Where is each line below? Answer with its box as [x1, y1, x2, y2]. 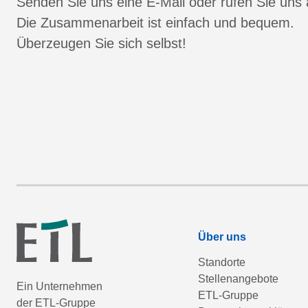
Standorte [198, 256, 245, 268]
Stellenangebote [198, 273, 278, 285]
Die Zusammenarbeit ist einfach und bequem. [16, 15, 294, 30]
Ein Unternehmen [16, 280, 102, 292]
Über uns [198, 231, 246, 243]
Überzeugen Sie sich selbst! [16, 36, 186, 51]
